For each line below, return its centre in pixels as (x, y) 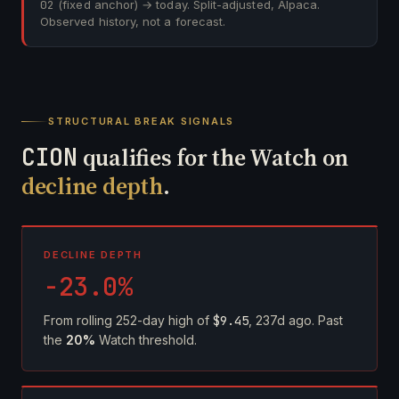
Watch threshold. (146, 340)
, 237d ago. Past (296, 320)
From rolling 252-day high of (128, 320)
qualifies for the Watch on (213, 158)
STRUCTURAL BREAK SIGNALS (142, 121)
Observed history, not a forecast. (133, 21)
